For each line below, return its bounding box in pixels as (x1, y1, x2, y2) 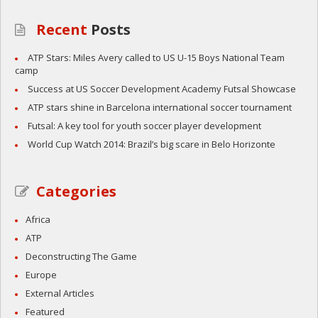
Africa (26, 213, 50, 226)
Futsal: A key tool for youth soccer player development (28, 119, 261, 133)
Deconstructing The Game (26, 250, 137, 263)
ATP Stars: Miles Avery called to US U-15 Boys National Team (28, 51, 285, 65)
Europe (26, 268, 57, 282)
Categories (36, 182, 116, 202)
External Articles (26, 287, 94, 300)
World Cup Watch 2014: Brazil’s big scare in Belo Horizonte (28, 138, 275, 151)
